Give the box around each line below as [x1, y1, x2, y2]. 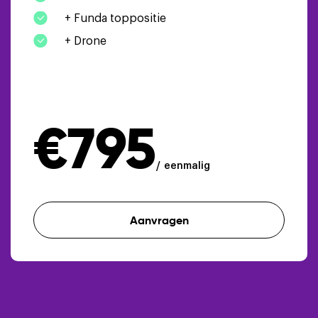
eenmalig [164, 157, 210, 171]
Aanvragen [129, 212, 189, 227]
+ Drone [65, 31, 106, 48]
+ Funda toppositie [65, 9, 166, 25]
